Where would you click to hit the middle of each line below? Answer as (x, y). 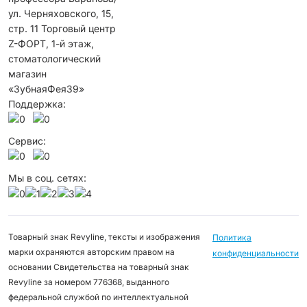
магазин (27, 73)
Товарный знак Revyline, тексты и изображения (104, 236)
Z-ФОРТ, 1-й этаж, (51, 43)
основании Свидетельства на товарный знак (99, 267)
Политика (232, 237)
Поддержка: (37, 103)
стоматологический (54, 58)
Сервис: (27, 140)
